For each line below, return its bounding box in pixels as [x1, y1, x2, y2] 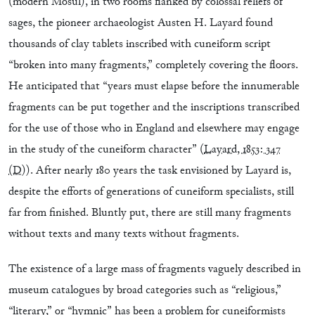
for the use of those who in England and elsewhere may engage [8, 121, 300, 136]
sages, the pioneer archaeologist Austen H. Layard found [8, 15, 273, 31]
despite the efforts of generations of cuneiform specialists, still [8, 184, 294, 200]
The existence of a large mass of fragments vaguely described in [8, 262, 301, 277]
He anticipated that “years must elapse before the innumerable [8, 79, 300, 94]
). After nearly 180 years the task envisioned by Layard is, [26, 163, 291, 179]
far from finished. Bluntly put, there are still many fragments [8, 205, 291, 221]
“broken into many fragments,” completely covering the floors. [8, 58, 298, 73]
